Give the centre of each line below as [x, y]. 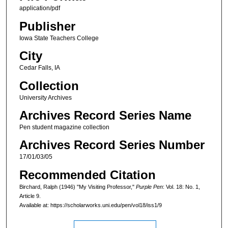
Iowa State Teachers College [59, 38]
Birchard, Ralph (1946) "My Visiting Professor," [77, 187]
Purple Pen [149, 187]
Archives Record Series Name [105, 115]
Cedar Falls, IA [39, 68]
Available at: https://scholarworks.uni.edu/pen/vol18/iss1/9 [90, 205]
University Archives [45, 97]
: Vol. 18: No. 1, [181, 187]
